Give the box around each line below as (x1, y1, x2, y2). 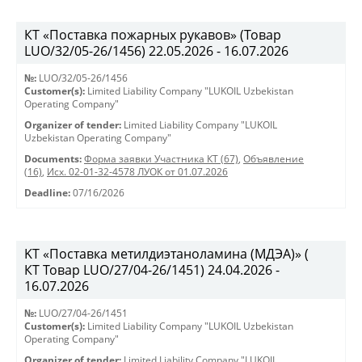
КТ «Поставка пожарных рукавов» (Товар (24, 26, 281, 44)
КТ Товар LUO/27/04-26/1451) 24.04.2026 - (24, 261, 280, 279)
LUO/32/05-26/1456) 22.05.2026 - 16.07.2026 (24, 42, 288, 60)
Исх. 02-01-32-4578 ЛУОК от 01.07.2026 (47, 166, 228, 178)
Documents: (24, 153, 82, 165)
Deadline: (24, 187, 70, 199)
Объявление (243, 153, 304, 165)
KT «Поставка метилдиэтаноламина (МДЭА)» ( (24, 245, 309, 263)
